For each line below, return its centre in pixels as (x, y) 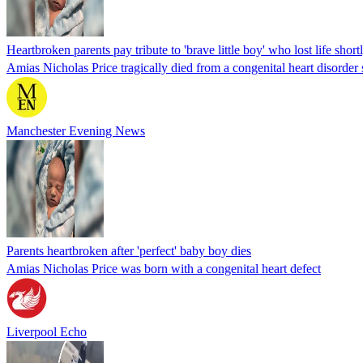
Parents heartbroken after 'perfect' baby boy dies (129, 250)
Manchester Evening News (76, 130)
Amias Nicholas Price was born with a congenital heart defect (164, 268)
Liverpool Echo (47, 331)
